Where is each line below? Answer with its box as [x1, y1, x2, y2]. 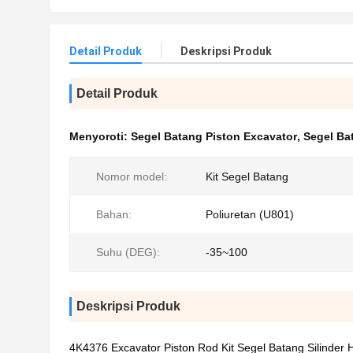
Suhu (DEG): [96, 246, 160, 258]
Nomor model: [96, 170, 167, 183]
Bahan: [96, 208, 132, 221]
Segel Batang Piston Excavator [131, 130, 297, 143]
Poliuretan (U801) [206, 208, 294, 221]
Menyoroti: [69, 130, 131, 143]
